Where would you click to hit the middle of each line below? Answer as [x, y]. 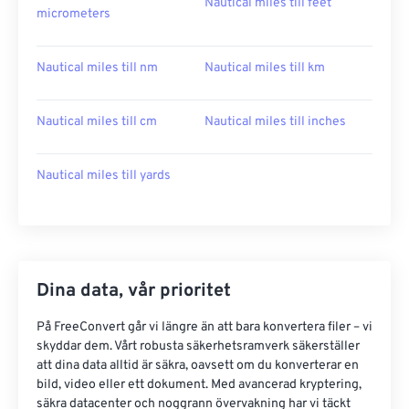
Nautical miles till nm [97, 68]
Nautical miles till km [265, 68]
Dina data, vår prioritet [134, 291]
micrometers [73, 14]
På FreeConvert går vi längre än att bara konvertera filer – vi [204, 327]
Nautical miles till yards [104, 176]
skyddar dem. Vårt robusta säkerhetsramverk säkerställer [198, 346]
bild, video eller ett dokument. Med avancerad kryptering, [199, 385]
